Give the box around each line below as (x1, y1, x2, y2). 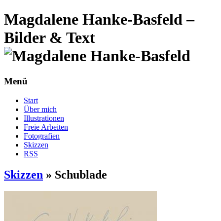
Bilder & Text (4, 29, 95, 47)
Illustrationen (24, 113, 64, 122)
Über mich (24, 105, 57, 113)
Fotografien (24, 131, 60, 140)
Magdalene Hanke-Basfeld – (4, 10, 194, 29)
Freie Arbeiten (24, 122, 68, 131)
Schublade (55, 168, 107, 181)
